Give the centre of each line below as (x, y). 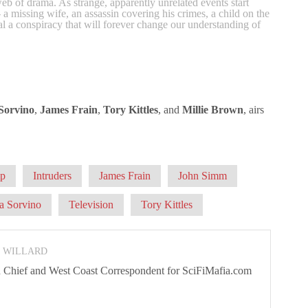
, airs (254, 109)
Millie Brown (213, 109)
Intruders (52, 175)
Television (91, 204)
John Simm (202, 175)
